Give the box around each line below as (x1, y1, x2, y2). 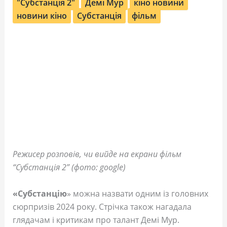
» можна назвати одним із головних (66, 187, 208, 199)
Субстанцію (17, 187, 67, 199)
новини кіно (16, 10, 67, 21)
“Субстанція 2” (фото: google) (12, 162, 126, 173)
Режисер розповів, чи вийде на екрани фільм (12, 148, 181, 160)
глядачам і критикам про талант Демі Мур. (12, 214, 179, 225)
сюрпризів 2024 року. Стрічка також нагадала (12, 201, 192, 212)
